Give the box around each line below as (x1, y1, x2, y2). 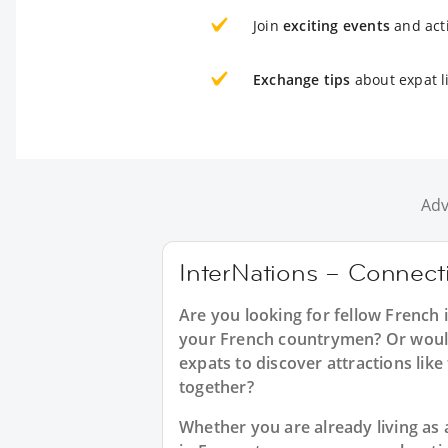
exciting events (283, 16, 390, 35)
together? (179, 376, 254, 398)
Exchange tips (253, 70, 351, 89)
